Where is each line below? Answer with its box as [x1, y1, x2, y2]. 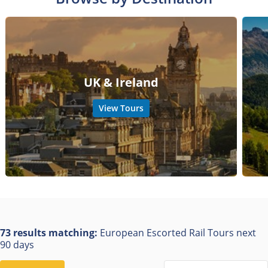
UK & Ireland [83, 74, 159, 91]
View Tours [98, 102, 144, 114]
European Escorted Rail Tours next [100, 226, 256, 239]
